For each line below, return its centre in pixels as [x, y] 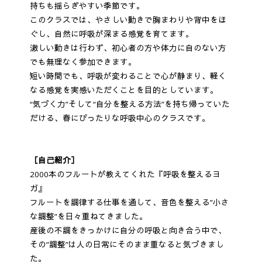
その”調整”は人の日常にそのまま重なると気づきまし [127, 244]
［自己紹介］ [54, 160]
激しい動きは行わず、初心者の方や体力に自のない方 [128, 48]
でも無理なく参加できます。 [83, 62]
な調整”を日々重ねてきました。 [88, 216]
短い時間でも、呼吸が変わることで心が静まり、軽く [128, 76]
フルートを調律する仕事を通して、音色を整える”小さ [129, 202]
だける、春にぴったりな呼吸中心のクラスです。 [120, 118]
